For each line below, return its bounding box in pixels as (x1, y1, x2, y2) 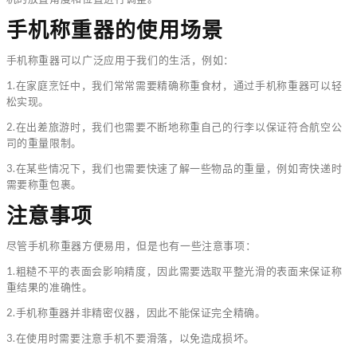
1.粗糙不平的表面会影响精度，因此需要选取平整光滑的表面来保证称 (6, 264, 343, 277)
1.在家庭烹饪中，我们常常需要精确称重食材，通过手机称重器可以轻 (6, 78, 343, 92)
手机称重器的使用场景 (6, 15, 224, 45)
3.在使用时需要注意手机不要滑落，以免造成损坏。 (6, 331, 256, 344)
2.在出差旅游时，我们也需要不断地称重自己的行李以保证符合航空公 (6, 120, 343, 133)
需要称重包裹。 (6, 177, 83, 190)
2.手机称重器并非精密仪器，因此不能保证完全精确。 (6, 305, 266, 319)
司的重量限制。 (6, 135, 83, 149)
